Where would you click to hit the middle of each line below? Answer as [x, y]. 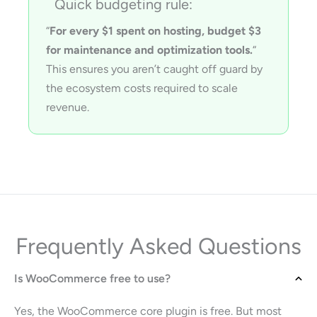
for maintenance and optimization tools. [150, 50]
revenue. [68, 108]
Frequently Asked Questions [158, 247]
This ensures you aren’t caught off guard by [155, 69]
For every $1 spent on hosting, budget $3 [156, 31]
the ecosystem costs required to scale [142, 88]
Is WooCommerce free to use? [92, 279]
